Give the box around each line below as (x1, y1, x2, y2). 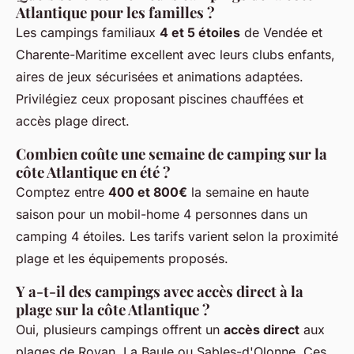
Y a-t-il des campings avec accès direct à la (16, 281, 303, 301)
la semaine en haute (187, 183, 309, 200)
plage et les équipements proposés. (16, 250, 228, 266)
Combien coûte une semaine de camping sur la (16, 143, 327, 164)
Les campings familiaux (16, 24, 160, 40)
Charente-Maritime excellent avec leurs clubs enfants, (16, 46, 335, 62)
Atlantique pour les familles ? (16, 2, 215, 22)
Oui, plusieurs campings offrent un (16, 321, 224, 337)
